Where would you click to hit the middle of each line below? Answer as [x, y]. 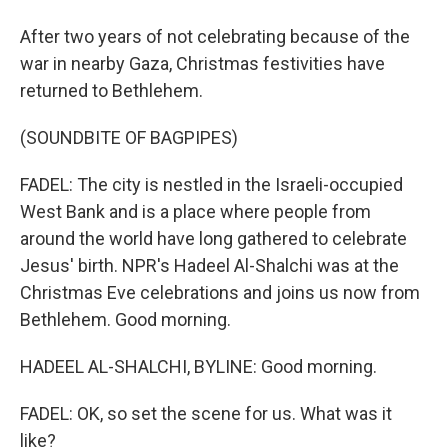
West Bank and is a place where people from [195, 211]
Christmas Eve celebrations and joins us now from [220, 292]
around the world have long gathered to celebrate [213, 238]
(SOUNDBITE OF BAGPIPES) [129, 137]
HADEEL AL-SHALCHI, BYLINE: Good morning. [198, 366]
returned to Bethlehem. [111, 90]
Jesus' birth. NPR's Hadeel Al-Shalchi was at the [209, 265]
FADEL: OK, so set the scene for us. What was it [206, 413]
